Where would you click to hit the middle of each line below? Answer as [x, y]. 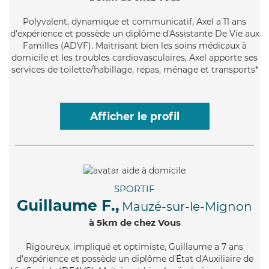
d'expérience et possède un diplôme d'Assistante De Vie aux [134, 33]
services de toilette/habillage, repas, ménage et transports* [134, 69]
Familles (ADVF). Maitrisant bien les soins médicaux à [134, 45]
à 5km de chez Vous [134, 222]
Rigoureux [47, 246]
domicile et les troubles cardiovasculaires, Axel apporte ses [134, 57]
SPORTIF [134, 189]
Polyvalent [45, 21]
